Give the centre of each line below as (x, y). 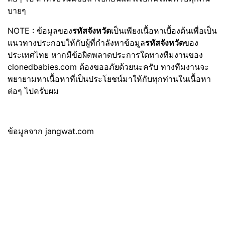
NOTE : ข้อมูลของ (40, 31)
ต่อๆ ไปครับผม (33, 91)
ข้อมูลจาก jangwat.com (51, 131)
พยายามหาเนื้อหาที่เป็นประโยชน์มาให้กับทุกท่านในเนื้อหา (109, 79)
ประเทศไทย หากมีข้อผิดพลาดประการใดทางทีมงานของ (105, 55)
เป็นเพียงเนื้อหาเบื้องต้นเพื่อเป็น (164, 31)
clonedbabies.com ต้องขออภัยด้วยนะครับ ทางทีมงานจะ (108, 67)
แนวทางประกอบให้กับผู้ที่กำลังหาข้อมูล (76, 43)
